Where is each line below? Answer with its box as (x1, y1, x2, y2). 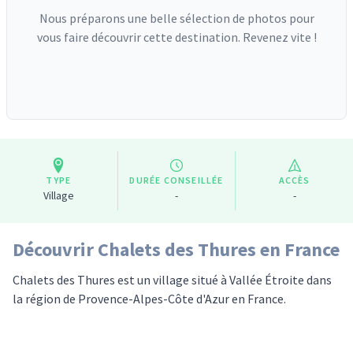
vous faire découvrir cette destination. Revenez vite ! (36, 29, 317, 45)
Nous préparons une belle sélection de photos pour (39, 10, 314, 26)
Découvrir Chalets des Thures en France (13, 237, 340, 262)
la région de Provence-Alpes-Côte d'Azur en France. (13, 291, 286, 307)
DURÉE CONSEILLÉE (129, 174, 224, 186)
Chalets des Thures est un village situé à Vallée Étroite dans (13, 272, 332, 288)
